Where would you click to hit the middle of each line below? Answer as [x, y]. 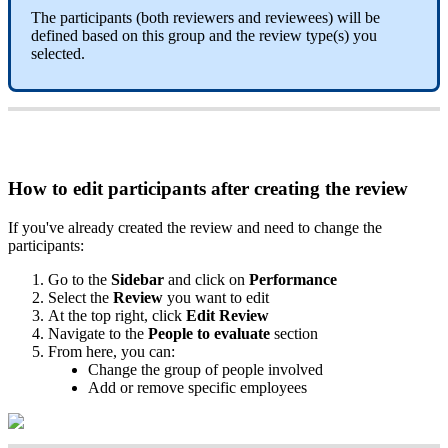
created [140, 227]
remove [160, 387]
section [296, 333]
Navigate [76, 333]
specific [212, 387]
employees [273, 387]
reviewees [296, 18]
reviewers [203, 18]
